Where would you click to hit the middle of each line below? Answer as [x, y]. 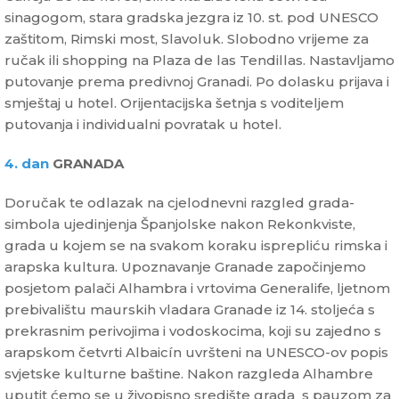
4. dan [27, 164]
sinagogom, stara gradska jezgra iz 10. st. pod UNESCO [191, 18]
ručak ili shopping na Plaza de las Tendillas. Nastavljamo [199, 61]
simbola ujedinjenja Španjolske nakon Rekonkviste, [180, 224]
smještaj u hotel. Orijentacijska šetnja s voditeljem [174, 103]
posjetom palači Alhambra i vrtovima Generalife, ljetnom [197, 289]
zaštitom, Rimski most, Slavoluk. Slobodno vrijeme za [187, 39]
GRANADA [88, 164]
